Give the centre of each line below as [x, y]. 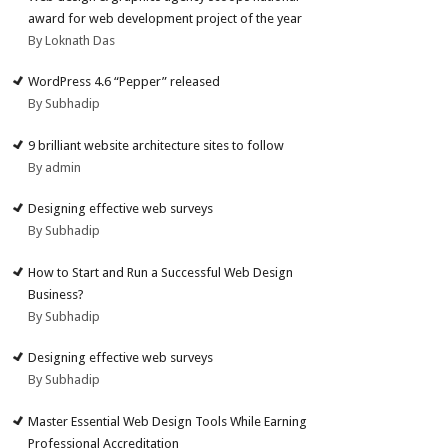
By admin [55, 167]
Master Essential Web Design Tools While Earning [168, 421]
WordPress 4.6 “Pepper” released [124, 82]
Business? [56, 294]
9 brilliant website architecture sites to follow [156, 145]
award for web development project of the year [165, 18]
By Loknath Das [72, 40]
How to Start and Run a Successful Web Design [161, 272]
